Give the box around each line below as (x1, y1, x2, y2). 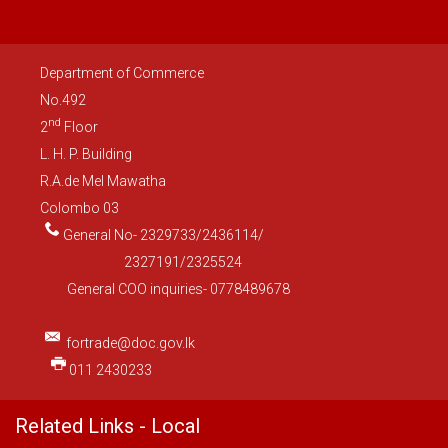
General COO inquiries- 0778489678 (40, 280, 290, 297)
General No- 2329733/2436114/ (62, 226, 264, 243)
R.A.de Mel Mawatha (40, 172, 166, 189)
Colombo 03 (40, 199, 119, 216)
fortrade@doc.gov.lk (65, 334, 195, 351)
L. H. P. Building (40, 145, 132, 162)
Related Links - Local (15, 413, 200, 438)
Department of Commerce (40, 64, 204, 81)
